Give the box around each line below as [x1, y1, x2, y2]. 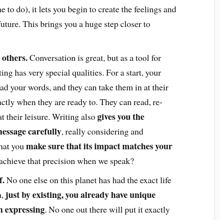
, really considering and [61, 125, 143, 137]
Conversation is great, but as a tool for [27, 52, 161, 64]
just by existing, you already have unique [3, 188, 156, 201]
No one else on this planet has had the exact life [4, 174, 171, 186]
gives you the [97, 110, 144, 123]
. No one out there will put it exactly [44, 203, 170, 216]
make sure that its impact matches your [26, 139, 172, 153]
